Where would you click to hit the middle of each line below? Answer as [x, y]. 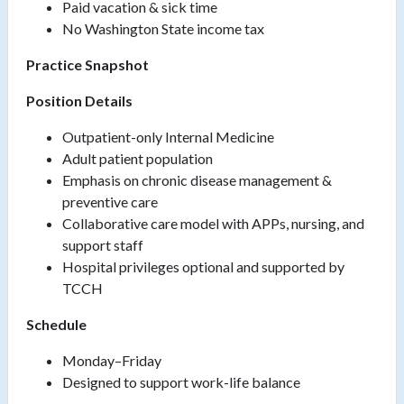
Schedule [56, 325]
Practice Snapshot [87, 65]
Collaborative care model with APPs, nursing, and [213, 224]
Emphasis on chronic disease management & [197, 180]
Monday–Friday [112, 361]
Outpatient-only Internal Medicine [168, 137]
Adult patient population [138, 159]
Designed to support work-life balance [181, 382]
